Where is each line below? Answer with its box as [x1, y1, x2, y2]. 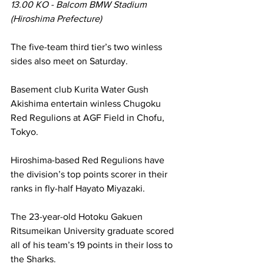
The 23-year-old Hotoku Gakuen [11, 211, 145, 222]
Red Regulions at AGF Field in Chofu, [11, 112, 167, 123]
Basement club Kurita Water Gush [11, 84, 151, 94]
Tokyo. [11, 126, 38, 137]
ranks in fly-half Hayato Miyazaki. [11, 183, 145, 193]
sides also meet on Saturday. [11, 55, 128, 66]
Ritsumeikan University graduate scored [11, 225, 176, 236]
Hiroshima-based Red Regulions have [11, 154, 167, 165]
